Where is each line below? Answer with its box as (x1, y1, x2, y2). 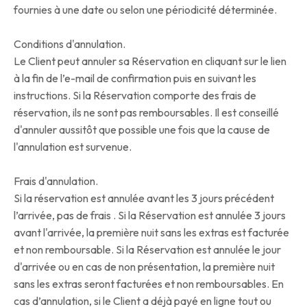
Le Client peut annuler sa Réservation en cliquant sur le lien (14, 54, 286, 69)
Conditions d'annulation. (14, 37, 125, 51)
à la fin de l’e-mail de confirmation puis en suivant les (14, 71, 256, 86)
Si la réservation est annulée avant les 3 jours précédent (14, 191, 274, 206)
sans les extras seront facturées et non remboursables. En (14, 277, 284, 291)
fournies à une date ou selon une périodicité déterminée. (14, 3, 277, 17)
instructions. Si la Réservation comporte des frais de (14, 88, 256, 103)
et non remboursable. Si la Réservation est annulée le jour (14, 243, 281, 257)
